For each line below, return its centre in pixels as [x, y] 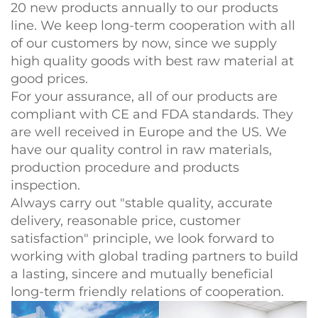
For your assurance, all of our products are [144, 97]
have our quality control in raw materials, [141, 150]
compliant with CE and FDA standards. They [152, 115]
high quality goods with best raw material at [152, 61]
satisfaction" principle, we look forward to [142, 239]
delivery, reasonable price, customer [126, 221]
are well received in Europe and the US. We [149, 132]
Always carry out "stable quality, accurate [142, 203]
